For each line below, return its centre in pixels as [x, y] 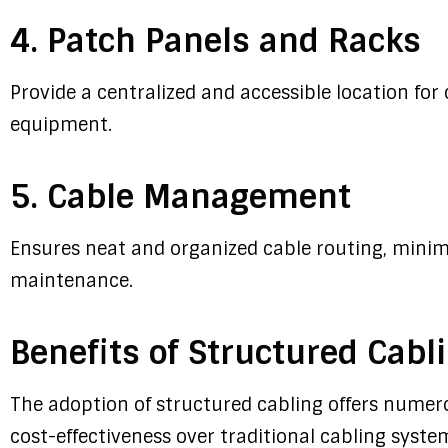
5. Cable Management [180, 197]
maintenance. [71, 281]
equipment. [61, 125]
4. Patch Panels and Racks [215, 41]
